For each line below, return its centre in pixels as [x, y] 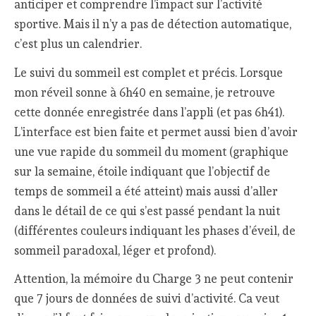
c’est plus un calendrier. [78, 44]
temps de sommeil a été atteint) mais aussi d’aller [146, 191]
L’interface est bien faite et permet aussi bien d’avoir [156, 132]
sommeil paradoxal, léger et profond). [115, 250]
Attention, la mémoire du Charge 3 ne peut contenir [154, 279]
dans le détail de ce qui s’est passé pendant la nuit [147, 211]
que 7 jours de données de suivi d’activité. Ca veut [147, 299]
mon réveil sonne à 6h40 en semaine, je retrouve [145, 92]
